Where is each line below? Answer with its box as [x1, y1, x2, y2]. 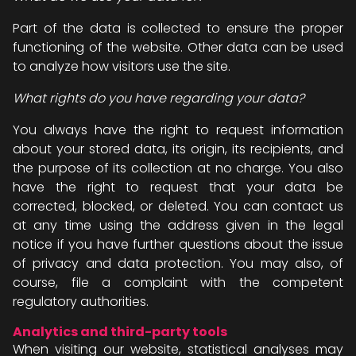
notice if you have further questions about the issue [13, 235, 343, 253]
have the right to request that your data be [13, 178, 343, 196]
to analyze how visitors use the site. [13, 57, 230, 75]
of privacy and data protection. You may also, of [13, 254, 343, 273]
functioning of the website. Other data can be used [13, 38, 343, 56]
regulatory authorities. [13, 292, 149, 311]
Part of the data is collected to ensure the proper [13, 19, 343, 37]
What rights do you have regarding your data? [13, 89, 304, 107]
